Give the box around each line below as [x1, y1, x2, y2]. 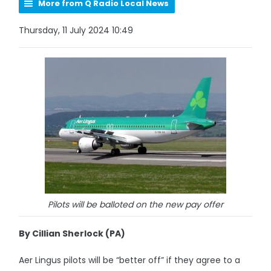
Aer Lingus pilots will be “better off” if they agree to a [19, 254, 241, 266]
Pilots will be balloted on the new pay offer [48, 198, 223, 211]
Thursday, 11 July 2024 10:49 [19, 24, 134, 36]
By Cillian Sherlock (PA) [19, 227, 126, 240]
